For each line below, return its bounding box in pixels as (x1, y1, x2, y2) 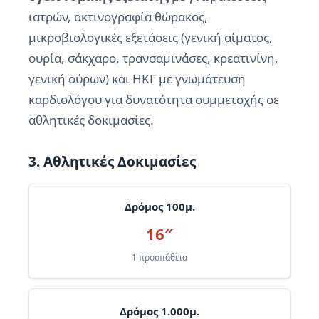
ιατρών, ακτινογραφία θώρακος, (28, 8, 208, 25)
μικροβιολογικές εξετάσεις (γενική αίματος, (28, 28, 273, 46)
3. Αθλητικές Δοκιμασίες (28, 152, 196, 171)
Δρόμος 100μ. (124, 199, 195, 214)
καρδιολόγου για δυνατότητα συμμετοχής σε (28, 90, 279, 108)
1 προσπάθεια (132, 251, 187, 263)
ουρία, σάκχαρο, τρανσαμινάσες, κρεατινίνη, (28, 49, 278, 66)
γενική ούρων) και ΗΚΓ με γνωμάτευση (28, 70, 246, 87)
